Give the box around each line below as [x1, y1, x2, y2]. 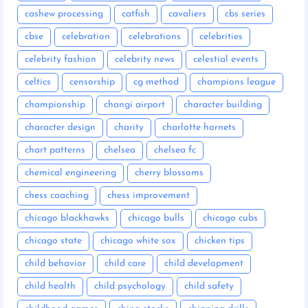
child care [104, 258, 146, 269]
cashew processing [25, 8, 103, 19]
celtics [25, 76, 51, 87]
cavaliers [168, 8, 206, 19]
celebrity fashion [25, 54, 96, 65]
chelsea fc [154, 144, 196, 155]
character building [184, 99, 262, 110]
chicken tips [195, 235, 245, 246]
